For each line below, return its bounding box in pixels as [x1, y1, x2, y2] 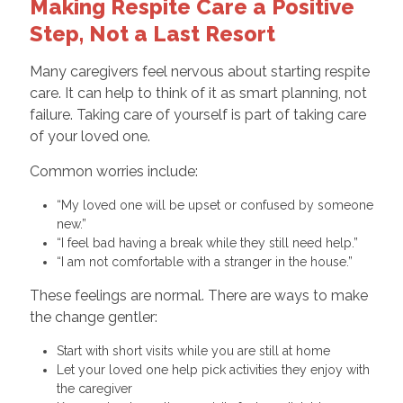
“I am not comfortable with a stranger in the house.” [56, 254, 360, 269]
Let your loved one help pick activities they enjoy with [56, 362, 370, 377]
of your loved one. [29, 127, 150, 145]
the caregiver [56, 381, 139, 396]
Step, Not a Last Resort [29, 20, 275, 47]
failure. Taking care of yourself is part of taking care [29, 105, 366, 123]
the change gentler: [29, 308, 157, 326]
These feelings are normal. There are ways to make [29, 286, 368, 304]
